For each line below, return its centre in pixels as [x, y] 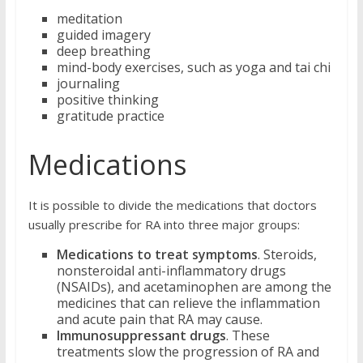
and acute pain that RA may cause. [159, 319]
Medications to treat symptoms [157, 254]
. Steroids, [287, 254]
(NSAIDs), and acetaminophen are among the [194, 287]
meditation [89, 19]
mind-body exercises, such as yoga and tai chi [193, 67]
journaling [88, 83]
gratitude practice [110, 116]
